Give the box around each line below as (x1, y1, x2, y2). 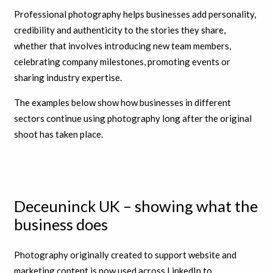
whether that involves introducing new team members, (13, 40, 231, 51)
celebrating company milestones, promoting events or (13, 55, 230, 67)
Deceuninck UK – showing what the (13, 196, 258, 215)
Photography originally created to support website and (13, 249, 236, 261)
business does (13, 214, 108, 233)
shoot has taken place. (13, 128, 103, 140)
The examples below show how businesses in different (13, 96, 231, 108)
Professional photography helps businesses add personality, (13, 8, 256, 19)
